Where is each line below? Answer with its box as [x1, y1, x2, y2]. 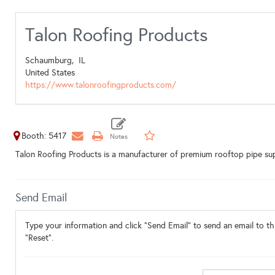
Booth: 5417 [21, 131, 66, 141]
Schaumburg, [25, 55, 79, 66]
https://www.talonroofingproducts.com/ [25, 80, 176, 90]
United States [25, 68, 75, 78]
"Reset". [25, 233, 53, 243]
